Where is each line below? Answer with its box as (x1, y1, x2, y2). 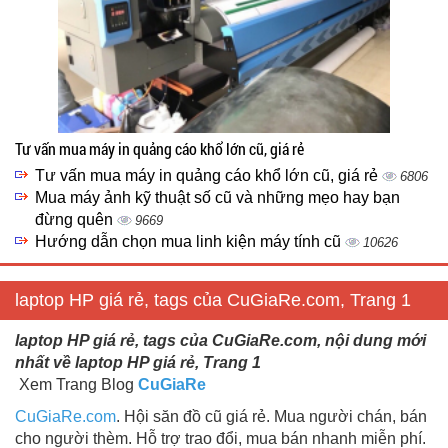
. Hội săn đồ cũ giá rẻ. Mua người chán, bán (116, 408, 427, 425)
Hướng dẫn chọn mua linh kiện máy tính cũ (35, 233, 345, 250)
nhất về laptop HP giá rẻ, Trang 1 (15, 354, 261, 371)
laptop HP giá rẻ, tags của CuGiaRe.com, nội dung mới (15, 332, 426, 349)
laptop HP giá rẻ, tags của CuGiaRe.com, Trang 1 (15, 290, 411, 310)
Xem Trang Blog (15, 376, 138, 393)
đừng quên (35, 211, 117, 228)
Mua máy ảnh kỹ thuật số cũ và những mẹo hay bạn (35, 189, 400, 206)
